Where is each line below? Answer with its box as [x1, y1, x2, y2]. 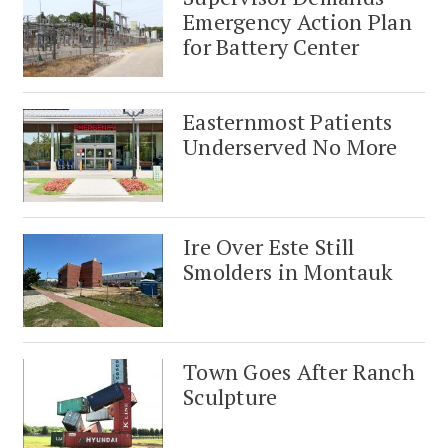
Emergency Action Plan [183, 6, 413, 36]
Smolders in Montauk [183, 257, 394, 287]
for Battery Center [183, 31, 360, 61]
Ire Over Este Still [183, 232, 355, 262]
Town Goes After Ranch [183, 357, 416, 387]
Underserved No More [183, 132, 398, 162]
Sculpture [183, 382, 278, 412]
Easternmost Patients [183, 107, 393, 137]
